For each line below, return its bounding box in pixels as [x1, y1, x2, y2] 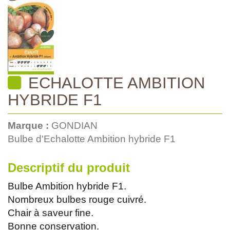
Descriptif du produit [8, 160, 130, 175]
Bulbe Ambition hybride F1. [8, 180, 126, 191]
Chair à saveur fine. [8, 207, 93, 218]
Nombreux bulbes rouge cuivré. [8, 194, 146, 205]
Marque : [8, 120, 51, 131]
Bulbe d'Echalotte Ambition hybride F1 [8, 133, 176, 144]
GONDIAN [51, 120, 98, 131]
